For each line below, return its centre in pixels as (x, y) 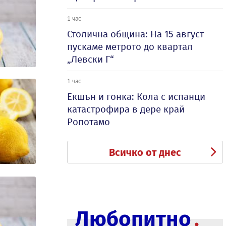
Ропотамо (89, 122)
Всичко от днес (145, 152)
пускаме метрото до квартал (130, 47)
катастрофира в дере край (126, 109)
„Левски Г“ (91, 59)
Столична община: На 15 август (135, 34)
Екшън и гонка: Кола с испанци (136, 97)
